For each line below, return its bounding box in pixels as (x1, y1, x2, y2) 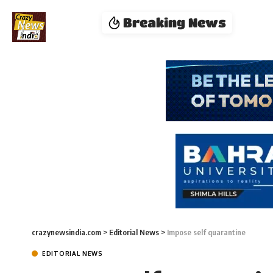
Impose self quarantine (167, 227, 246, 238)
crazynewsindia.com (32, 227, 101, 238)
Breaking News (123, 15, 227, 30)
